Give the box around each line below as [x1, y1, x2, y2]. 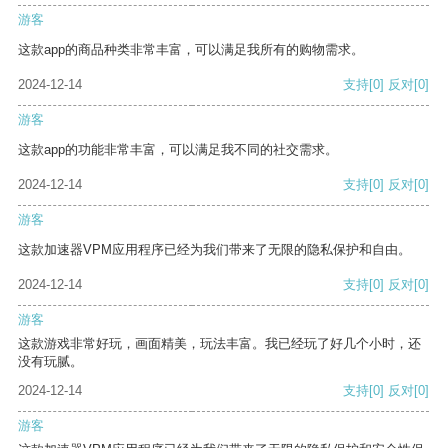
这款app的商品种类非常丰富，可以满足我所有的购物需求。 [18, 42, 364, 58]
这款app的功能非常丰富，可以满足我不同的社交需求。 [18, 142, 338, 158]
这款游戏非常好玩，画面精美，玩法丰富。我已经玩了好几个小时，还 [18, 336, 421, 352]
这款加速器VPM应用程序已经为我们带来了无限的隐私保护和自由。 [18, 242, 411, 258]
